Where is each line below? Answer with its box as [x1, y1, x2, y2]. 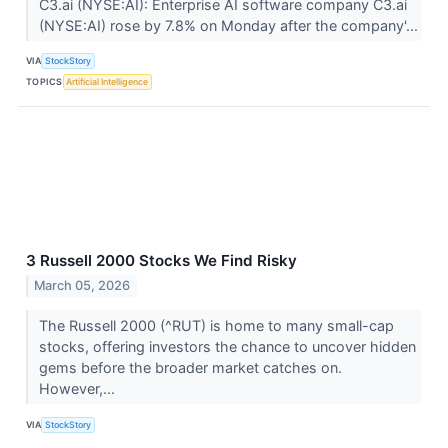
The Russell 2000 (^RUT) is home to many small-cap [38, 317, 394, 335]
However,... [38, 380, 119, 398]
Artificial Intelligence [66, 76, 149, 88]
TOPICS [26, 76, 63, 88]
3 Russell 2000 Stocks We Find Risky [26, 250, 297, 270]
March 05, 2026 [34, 278, 131, 294]
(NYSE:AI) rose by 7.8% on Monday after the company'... [38, 16, 422, 34]
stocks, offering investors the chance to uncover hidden [38, 338, 416, 356]
